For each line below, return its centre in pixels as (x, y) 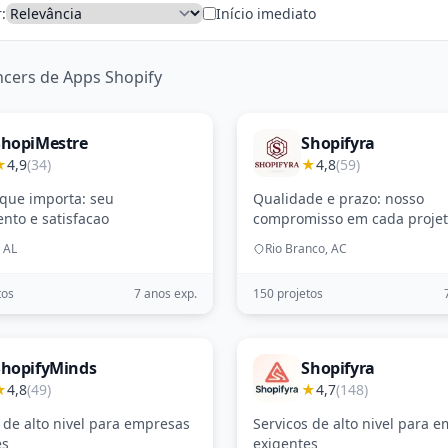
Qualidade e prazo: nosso (339, 198)
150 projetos (288, 293)
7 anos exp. (166, 293)
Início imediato (266, 13)
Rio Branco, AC (306, 248)
